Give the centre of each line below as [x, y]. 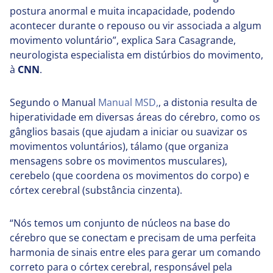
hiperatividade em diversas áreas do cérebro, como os [135, 117]
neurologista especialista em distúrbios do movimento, [136, 55]
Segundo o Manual [54, 103]
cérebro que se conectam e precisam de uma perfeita [133, 238]
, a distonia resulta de [208, 103]
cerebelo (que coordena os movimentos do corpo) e [129, 176]
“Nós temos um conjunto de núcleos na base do [120, 223]
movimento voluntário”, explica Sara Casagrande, [123, 41]
